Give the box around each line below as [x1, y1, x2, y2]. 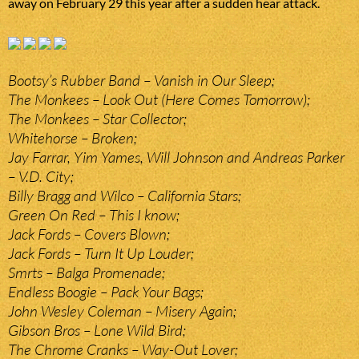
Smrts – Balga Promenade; [8, 263, 165, 283]
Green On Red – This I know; [8, 205, 179, 225]
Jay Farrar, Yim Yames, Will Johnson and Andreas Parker [8, 147, 345, 167]
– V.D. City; [8, 167, 74, 187]
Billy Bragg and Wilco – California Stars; [8, 186, 241, 206]
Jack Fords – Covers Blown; [8, 224, 170, 244]
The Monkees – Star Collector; [8, 109, 187, 129]
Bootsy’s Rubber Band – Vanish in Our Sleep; [8, 71, 275, 91]
